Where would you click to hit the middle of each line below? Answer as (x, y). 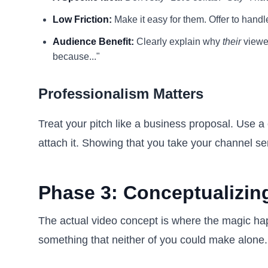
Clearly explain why (178, 42)
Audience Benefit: (93, 42)
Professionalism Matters (121, 94)
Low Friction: (82, 19)
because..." (76, 57)
